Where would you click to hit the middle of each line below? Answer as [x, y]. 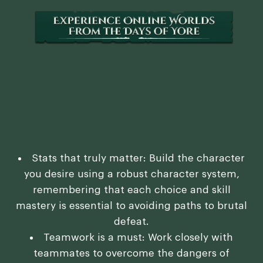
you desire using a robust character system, [131, 174]
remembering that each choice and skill [131, 190]
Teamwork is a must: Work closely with [138, 237]
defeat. [131, 221]
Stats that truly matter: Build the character [138, 158]
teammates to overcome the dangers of [131, 253]
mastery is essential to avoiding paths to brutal [131, 205]
